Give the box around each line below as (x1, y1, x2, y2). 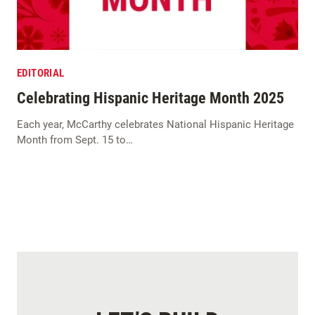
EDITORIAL (17, 67, 65, 79)
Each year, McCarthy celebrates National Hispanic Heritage (17, 118, 294, 131)
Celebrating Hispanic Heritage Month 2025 (17, 89, 284, 107)
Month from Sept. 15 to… (17, 134, 133, 146)
